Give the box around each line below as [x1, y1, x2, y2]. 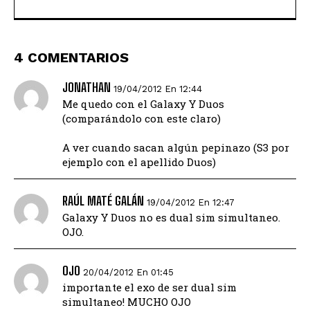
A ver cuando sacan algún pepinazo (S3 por [62, 140, 289, 154]
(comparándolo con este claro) [62, 111, 221, 125]
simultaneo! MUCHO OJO [62, 294, 191, 309]
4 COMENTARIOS [14, 48, 129, 66]
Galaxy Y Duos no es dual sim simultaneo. [62, 210, 280, 224]
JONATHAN [62, 79, 111, 95]
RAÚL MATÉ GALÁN [62, 192, 144, 208]
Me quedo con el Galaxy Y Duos [62, 96, 224, 111]
